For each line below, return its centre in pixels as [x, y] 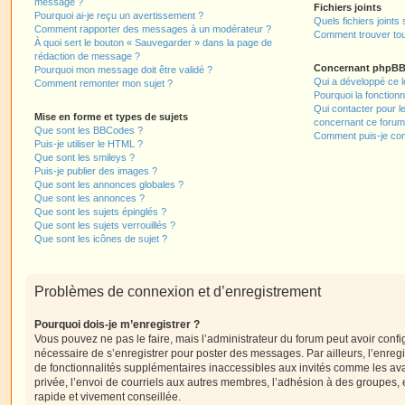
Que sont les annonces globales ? [109, 184]
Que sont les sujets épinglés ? [100, 212]
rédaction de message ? [87, 56]
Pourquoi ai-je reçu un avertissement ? [119, 15]
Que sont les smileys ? [85, 157]
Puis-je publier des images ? [96, 171]
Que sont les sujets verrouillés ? [105, 225]
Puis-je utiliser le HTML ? [89, 144]
